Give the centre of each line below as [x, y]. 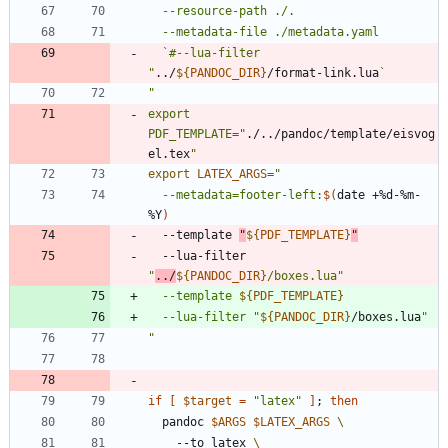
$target [207, 401]
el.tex [169, 154]
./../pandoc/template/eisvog [340, 134]
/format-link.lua [323, 73]
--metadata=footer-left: [242, 195]
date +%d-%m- [379, 195]
